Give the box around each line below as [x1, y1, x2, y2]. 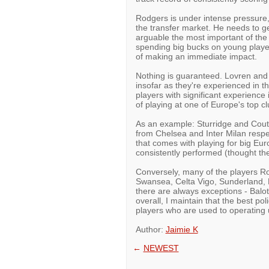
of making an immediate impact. [135, 52, 257, 61]
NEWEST [143, 243, 179, 253]
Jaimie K [165, 225, 198, 234]
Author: [135, 225, 166, 234]
